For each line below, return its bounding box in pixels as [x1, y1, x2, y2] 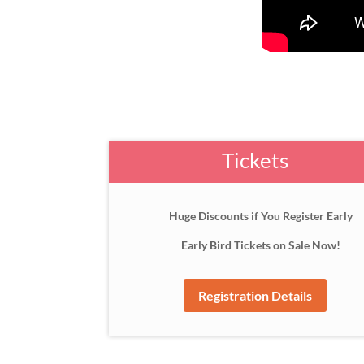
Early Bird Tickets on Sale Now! [181, 238, 341, 253]
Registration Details [198, 288, 313, 304]
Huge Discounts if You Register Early [169, 209, 353, 223]
